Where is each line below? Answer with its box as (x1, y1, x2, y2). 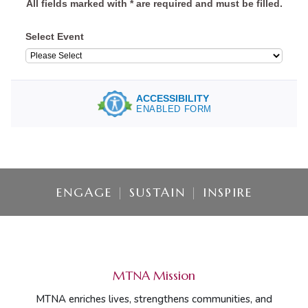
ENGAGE (56, 184, 117, 200)
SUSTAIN (124, 184, 190, 200)
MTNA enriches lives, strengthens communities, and (36, 291, 272, 306)
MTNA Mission (113, 267, 195, 283)
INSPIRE (197, 184, 252, 200)
